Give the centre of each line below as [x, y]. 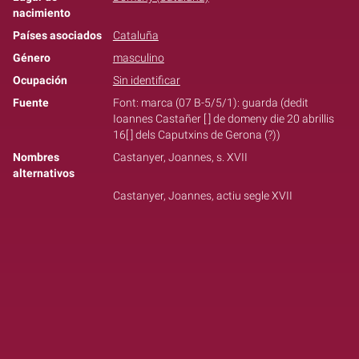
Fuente [31, 103]
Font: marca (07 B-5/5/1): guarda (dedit [210, 103]
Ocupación [40, 81]
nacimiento [42, 14]
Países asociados [57, 36]
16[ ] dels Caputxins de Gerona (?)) [196, 135]
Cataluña [135, 36]
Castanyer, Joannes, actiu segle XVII [202, 196]
